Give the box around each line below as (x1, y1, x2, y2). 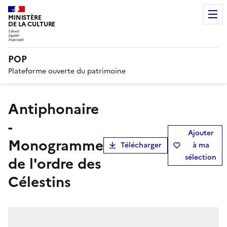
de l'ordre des (8, 153, 101, 174)
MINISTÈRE (8, 13, 42, 22)
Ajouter (187, 127, 214, 138)
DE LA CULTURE (8, 19, 56, 29)
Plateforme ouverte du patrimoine (8, 65, 126, 77)
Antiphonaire (8, 98, 19, 120)
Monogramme (8, 134, 103, 156)
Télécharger (121, 139, 162, 150)
